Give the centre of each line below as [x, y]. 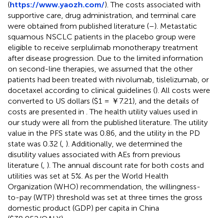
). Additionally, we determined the [124, 144]
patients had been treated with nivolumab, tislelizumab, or [108, 79]
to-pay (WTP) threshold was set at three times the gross [105, 197]
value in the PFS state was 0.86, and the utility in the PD [104, 133]
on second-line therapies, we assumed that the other [100, 69]
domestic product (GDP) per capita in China [83, 208]
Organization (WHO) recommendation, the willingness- [104, 186]
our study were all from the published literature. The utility [108, 122]
